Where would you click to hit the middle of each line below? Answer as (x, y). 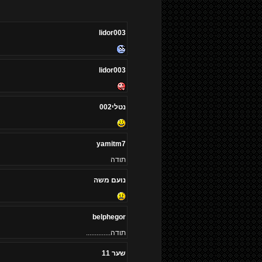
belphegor (109, 217)
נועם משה (109, 180)
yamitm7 (111, 144)
